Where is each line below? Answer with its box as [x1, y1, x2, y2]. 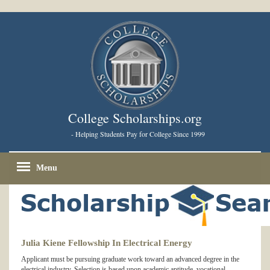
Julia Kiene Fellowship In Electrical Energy [21, 238, 192, 248]
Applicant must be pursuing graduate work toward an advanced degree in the [21, 255, 239, 264]
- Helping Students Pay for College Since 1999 [71, 129, 205, 139]
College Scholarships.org [68, 109, 202, 127]
